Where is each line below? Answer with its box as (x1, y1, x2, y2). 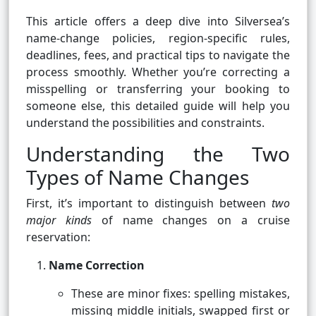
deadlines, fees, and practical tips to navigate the (26, 47, 290, 63)
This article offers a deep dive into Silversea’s (26, 13, 290, 30)
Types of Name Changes (26, 164, 249, 191)
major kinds (26, 212, 92, 229)
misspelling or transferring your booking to (26, 81, 290, 97)
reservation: (26, 229, 90, 245)
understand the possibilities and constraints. (26, 115, 265, 131)
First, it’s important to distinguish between (26, 195, 272, 212)
